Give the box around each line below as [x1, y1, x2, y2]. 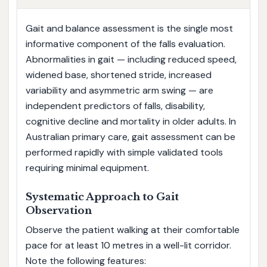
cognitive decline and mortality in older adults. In [25, 114, 236, 128]
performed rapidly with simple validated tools [25, 145, 223, 159]
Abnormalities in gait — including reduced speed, [25, 52, 237, 66]
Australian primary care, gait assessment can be [25, 130, 235, 143]
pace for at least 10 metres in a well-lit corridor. [25, 238, 231, 252]
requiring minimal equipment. [25, 161, 149, 174]
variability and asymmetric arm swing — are [25, 83, 213, 97]
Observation [25, 204, 92, 217]
